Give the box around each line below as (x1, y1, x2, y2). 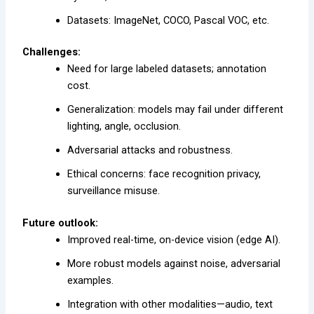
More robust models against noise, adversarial (67, 257, 281, 271)
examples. (67, 274, 114, 287)
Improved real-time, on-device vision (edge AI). (67, 233, 281, 247)
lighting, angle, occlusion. (67, 120, 182, 133)
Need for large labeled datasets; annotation (67, 62, 267, 76)
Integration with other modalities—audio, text (67, 298, 273, 311)
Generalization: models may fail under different (67, 103, 284, 116)
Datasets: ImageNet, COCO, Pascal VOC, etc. (67, 13, 270, 27)
